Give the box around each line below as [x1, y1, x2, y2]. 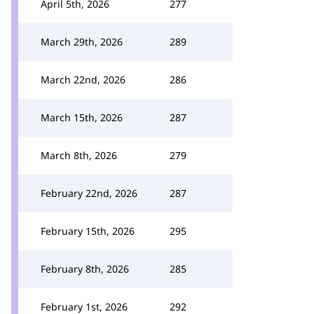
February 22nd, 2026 [41, 186, 137, 200]
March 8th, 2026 [41, 149, 117, 162]
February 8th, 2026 [41, 262, 129, 275]
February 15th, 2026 [41, 224, 135, 238]
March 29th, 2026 [41, 35, 123, 48]
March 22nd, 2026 [41, 73, 125, 86]
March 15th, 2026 [41, 111, 123, 124]
